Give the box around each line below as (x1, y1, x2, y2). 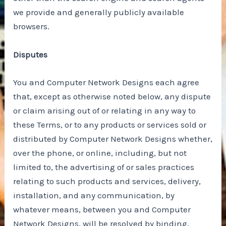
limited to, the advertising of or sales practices (13, 161, 195, 172)
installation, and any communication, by (13, 190, 175, 200)
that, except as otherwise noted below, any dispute (13, 91, 211, 101)
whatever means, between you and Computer (13, 204, 191, 214)
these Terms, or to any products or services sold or (13, 119, 207, 130)
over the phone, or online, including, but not (13, 147, 187, 158)
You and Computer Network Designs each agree (13, 77, 200, 87)
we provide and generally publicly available (13, 7, 185, 18)
